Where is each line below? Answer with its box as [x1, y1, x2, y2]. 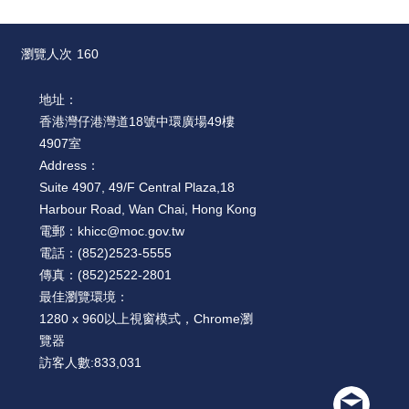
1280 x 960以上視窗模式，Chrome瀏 [39, 311, 253, 327]
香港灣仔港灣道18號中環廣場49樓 [39, 114, 235, 130]
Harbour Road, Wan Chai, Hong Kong [39, 202, 257, 217]
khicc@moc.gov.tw [78, 224, 184, 239]
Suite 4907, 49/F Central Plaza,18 [39, 180, 235, 195]
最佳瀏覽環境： [39, 289, 129, 305]
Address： [39, 158, 100, 173]
